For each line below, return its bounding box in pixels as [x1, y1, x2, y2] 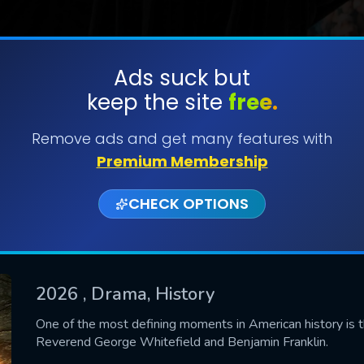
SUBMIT [158, 119, 206, 138]
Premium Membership [96, 151, 268, 171]
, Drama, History [83, 281, 214, 306]
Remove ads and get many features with [32, 128, 332, 149]
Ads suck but [114, 63, 250, 93]
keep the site [86, 88, 228, 117]
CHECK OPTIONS [128, 193, 249, 214]
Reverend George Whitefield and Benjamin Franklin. [36, 332, 328, 351]
